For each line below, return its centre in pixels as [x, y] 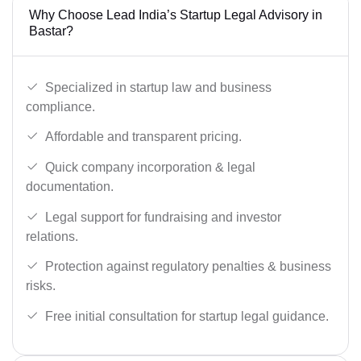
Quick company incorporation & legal [150, 167]
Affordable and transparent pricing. [143, 137]
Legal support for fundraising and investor [163, 217]
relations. [52, 236]
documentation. [70, 186]
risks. [41, 286]
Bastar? [51, 31]
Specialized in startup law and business [158, 87]
